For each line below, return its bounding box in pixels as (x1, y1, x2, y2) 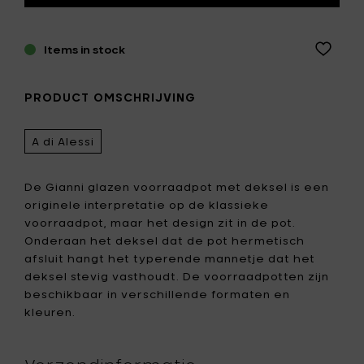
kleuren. (24, 305, 76, 318)
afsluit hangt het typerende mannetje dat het (24, 251, 315, 265)
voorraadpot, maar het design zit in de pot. (24, 215, 296, 229)
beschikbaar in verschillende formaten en (24, 287, 290, 301)
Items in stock (44, 43, 125, 57)
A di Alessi (32, 134, 94, 148)
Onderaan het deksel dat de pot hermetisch (24, 233, 305, 247)
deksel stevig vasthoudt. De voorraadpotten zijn (24, 269, 329, 283)
